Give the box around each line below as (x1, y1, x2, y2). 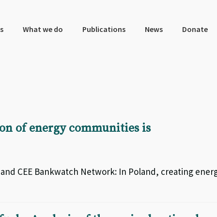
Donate (182, 24, 208, 34)
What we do (22, 24, 63, 34)
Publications (82, 24, 125, 34)
